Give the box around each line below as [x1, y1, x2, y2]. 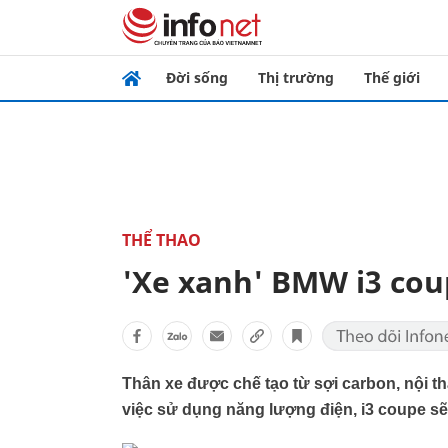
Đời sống [166, 68, 228, 87]
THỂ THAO [122, 229, 201, 251]
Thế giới [364, 68, 420, 87]
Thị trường [258, 68, 334, 87]
